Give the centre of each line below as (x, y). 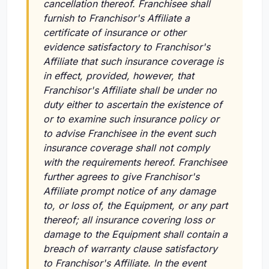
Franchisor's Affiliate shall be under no (130, 90)
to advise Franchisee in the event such (129, 134)
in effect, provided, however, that (119, 76)
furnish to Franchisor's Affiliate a (116, 18)
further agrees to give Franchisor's (121, 177)
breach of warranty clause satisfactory (130, 249)
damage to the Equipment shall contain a (135, 234)
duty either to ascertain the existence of (133, 105)
